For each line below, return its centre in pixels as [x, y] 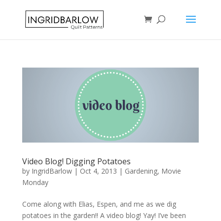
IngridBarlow [52, 171]
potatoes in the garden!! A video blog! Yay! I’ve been [104, 215]
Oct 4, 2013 [98, 171]
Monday [35, 182]
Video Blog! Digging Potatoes [76, 161]
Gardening [141, 171]
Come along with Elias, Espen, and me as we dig [99, 204]
